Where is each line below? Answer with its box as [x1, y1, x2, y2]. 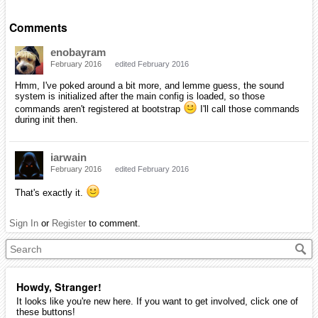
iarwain [50, 151, 87, 164]
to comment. [86, 218, 141, 229]
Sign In [9, 218, 38, 229]
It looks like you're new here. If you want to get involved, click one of [16, 296, 298, 307]
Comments [9, 19, 67, 36]
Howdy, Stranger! [16, 280, 102, 295]
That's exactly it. [15, 187, 86, 199]
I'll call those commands [197, 104, 300, 115]
